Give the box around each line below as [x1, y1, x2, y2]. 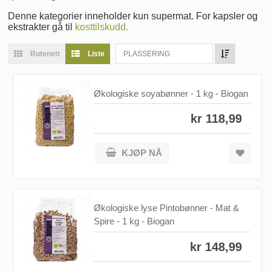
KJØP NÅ [122, 148, 163, 158]
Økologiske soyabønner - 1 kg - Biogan [94, 88, 249, 99]
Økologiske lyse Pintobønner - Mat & [94, 203, 240, 214]
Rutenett [28, 49, 60, 58]
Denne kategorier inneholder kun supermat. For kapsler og [8, 10, 258, 21]
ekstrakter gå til [8, 21, 75, 32]
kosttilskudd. [75, 21, 128, 32]
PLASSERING [123, 49, 170, 58]
